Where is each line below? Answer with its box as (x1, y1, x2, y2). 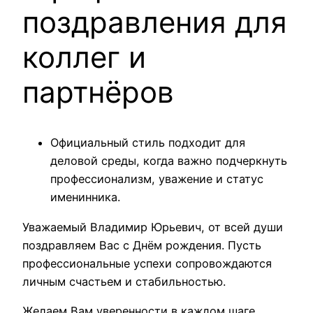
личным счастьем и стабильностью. (22, 274, 226, 289)
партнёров (22, 73, 174, 110)
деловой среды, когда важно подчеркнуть (50, 154, 287, 168)
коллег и (22, 38, 146, 75)
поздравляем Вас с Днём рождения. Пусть (22, 238, 261, 252)
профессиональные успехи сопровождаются (22, 256, 272, 270)
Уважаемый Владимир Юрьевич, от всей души (22, 219, 283, 234)
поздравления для (22, 3, 287, 40)
